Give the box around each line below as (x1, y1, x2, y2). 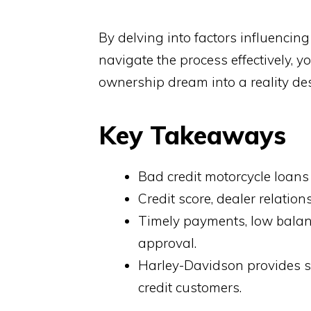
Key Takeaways (99, 119, 286, 151)
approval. (138, 235, 196, 251)
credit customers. (138, 279, 242, 296)
